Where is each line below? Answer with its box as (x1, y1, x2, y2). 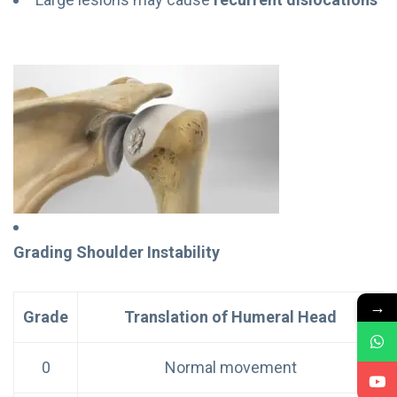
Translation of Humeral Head (124, 307, 337, 326)
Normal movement (164, 357, 297, 377)
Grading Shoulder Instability (13, 242, 220, 261)
